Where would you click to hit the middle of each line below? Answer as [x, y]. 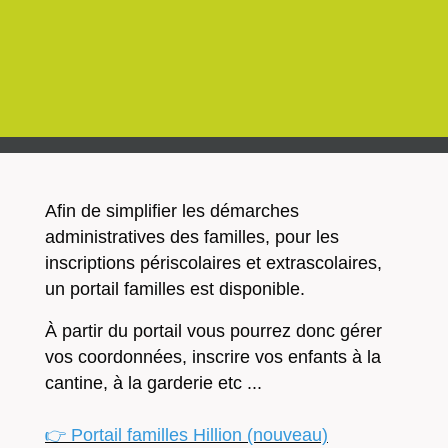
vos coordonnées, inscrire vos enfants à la [213, 357]
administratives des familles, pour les [192, 237]
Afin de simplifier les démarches [172, 211]
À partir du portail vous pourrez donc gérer [213, 331]
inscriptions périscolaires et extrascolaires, [213, 263]
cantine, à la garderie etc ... [153, 383]
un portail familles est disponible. [175, 289]
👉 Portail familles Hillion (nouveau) [186, 435]
